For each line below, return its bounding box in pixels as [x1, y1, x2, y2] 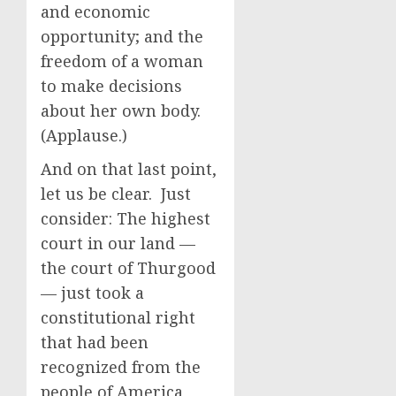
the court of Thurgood [41, 257, 216, 278]
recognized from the [41, 356, 201, 377]
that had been [41, 331, 148, 353]
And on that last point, [41, 158, 217, 179]
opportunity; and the [41, 26, 203, 47]
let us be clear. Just [41, 183, 191, 204]
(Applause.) [41, 125, 127, 146]
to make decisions [41, 75, 182, 96]
